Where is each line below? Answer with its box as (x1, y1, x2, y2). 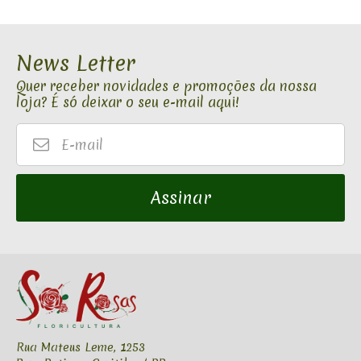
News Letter (16, 48, 135, 78)
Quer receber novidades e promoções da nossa (16, 77, 317, 95)
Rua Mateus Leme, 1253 (16, 339, 145, 356)
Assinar (150, 186, 211, 210)
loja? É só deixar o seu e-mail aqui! (16, 93, 239, 111)
